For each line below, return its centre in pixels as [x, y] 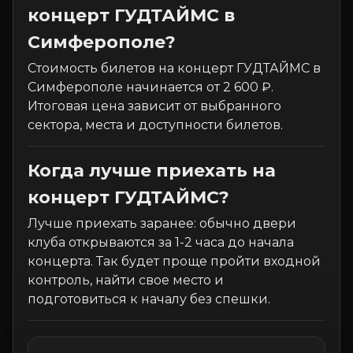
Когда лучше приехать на [152, 171]
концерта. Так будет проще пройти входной [174, 261]
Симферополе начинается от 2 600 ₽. [150, 87]
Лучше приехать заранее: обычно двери [162, 223]
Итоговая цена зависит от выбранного [154, 106]
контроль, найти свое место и [126, 280]
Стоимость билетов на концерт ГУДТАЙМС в [174, 68]
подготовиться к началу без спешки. [149, 299]
